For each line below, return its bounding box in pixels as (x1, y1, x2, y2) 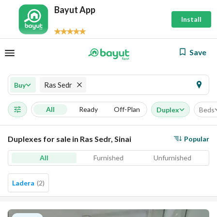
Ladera (12, 179, 34, 187)
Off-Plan (114, 105, 140, 113)
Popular (184, 134, 209, 143)
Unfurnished (154, 154, 192, 162)
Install (181, 15, 201, 23)
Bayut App (54, 4, 95, 15)
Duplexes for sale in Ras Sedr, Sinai (8, 134, 131, 143)
